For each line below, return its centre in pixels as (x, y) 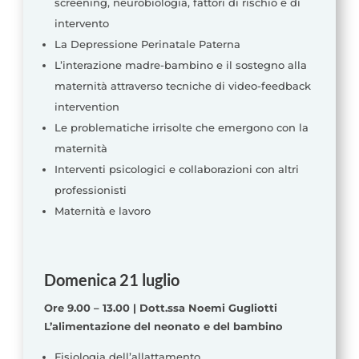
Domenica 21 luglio (111, 280)
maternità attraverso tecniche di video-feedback (182, 86)
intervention (87, 107)
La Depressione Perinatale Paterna (147, 44)
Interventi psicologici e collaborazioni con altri (176, 169)
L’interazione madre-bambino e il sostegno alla (180, 65)
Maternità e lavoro (102, 211)
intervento (81, 24)
